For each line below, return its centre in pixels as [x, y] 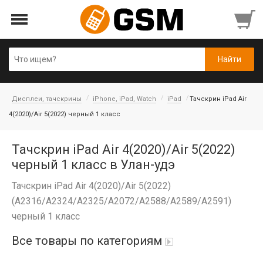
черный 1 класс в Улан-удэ [93, 165]
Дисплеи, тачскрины [47, 99]
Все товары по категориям [87, 241]
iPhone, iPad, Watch [124, 99]
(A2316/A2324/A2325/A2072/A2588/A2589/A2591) [122, 201]
